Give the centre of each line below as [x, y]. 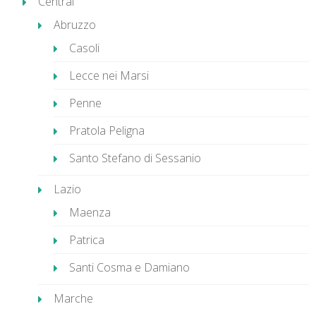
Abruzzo [75, 25]
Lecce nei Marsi [109, 75]
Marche [73, 298]
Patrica [87, 240]
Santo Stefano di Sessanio [135, 158]
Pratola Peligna [107, 130]
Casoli [84, 48]
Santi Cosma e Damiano [129, 267]
